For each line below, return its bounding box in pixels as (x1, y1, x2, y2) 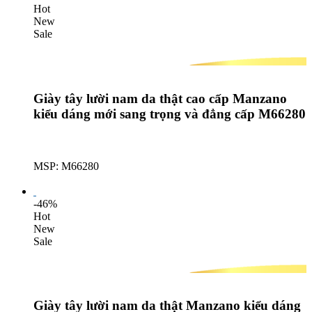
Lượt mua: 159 (33, 172, 99, 185)
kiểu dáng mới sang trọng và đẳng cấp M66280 (33, 107, 306, 122)
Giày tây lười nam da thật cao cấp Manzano (33, 91, 287, 107)
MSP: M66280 (33, 159, 99, 172)
